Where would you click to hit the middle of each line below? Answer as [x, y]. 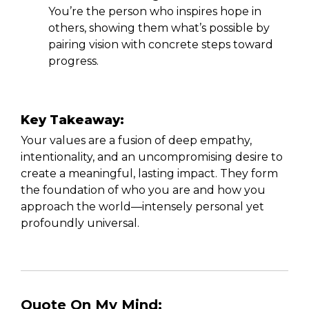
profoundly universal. [80, 223]
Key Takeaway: [72, 120]
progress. [73, 61]
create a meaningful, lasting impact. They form [149, 173]
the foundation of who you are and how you [143, 190]
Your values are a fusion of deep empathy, [136, 140]
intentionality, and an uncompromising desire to [152, 157]
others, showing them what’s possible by [159, 28]
